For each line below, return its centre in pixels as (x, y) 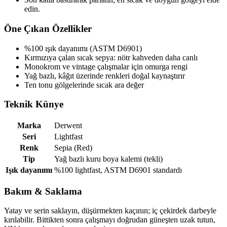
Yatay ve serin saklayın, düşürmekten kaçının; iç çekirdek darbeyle (110, 211)
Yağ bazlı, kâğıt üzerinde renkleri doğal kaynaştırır (105, 75)
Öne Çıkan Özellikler (48, 28)
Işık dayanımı (29, 170)
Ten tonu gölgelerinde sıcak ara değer (84, 85)
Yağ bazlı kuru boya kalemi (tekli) (108, 159)
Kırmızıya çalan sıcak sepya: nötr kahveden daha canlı (111, 57)
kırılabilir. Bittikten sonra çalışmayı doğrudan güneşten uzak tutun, (110, 220)
